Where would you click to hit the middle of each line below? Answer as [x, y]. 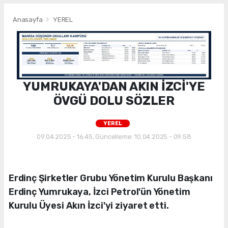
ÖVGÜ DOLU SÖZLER [114, 101]
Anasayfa [28, 19]
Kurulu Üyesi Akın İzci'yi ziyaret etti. [89, 206]
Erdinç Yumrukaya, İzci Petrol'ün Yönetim [99, 192]
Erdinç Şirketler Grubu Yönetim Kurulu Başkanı [111, 178]
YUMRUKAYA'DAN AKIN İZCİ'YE [114, 87]
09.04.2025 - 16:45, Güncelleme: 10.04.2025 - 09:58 [114, 137]
